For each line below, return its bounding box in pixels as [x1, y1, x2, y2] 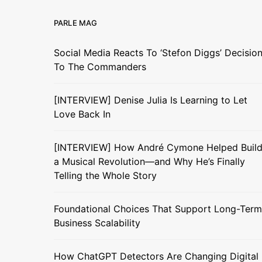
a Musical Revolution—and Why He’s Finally [54, 155, 245, 167]
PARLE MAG [54, 18, 98, 27]
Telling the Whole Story [54, 169, 157, 181]
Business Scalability [54, 216, 140, 229]
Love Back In [54, 108, 111, 120]
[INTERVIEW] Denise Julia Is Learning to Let [54, 94, 247, 106]
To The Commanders [54, 60, 146, 73]
